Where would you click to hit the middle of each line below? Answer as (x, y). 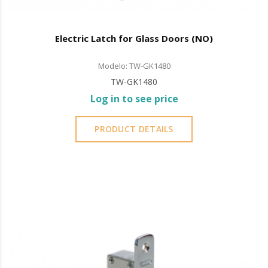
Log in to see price (134, 98)
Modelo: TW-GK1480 (134, 66)
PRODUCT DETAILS (134, 129)
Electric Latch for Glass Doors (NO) (134, 38)
